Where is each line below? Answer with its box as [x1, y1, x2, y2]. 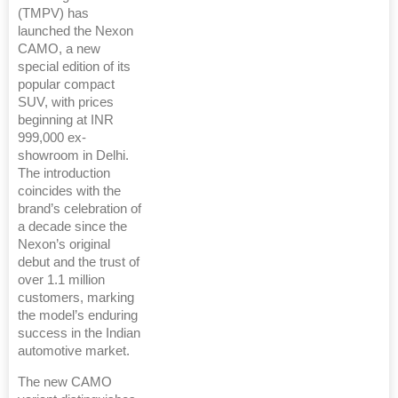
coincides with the [18, 184, 121, 199]
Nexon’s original [18, 237, 110, 252]
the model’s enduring [18, 308, 138, 323]
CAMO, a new [18, 42, 100, 57]
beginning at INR [18, 113, 114, 128]
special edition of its [18, 60, 131, 75]
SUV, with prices [18, 95, 114, 110]
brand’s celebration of [18, 202, 141, 217]
